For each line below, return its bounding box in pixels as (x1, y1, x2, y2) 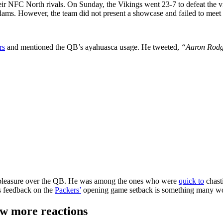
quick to (179, 176, 204, 185)
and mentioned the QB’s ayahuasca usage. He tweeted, (5, 42, 181, 51)
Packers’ (55, 185, 81, 194)
